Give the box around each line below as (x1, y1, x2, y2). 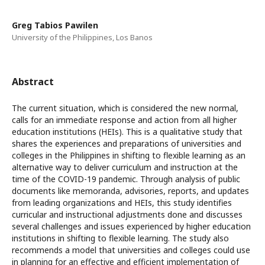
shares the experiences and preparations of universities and (12, 138, 241, 149)
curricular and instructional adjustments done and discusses (12, 209, 243, 220)
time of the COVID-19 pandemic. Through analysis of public (12, 173, 240, 185)
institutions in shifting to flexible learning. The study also (12, 232, 229, 244)
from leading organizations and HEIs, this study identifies (12, 197, 232, 208)
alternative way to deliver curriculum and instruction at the (12, 161, 238, 173)
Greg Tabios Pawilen (12, 20, 98, 31)
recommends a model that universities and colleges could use (12, 244, 250, 256)
